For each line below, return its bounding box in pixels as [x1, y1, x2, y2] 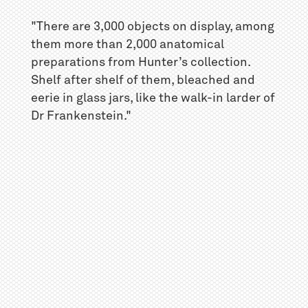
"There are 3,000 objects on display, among [30, 20, 274, 33]
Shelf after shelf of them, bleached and [30, 74, 255, 87]
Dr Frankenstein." [30, 109, 131, 122]
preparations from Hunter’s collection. [30, 56, 250, 69]
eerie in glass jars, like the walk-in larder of [30, 91, 275, 104]
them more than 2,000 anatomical [30, 38, 224, 51]
